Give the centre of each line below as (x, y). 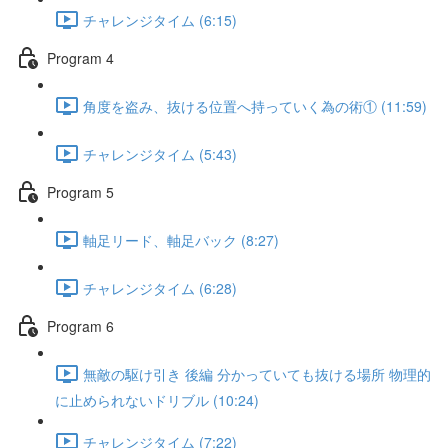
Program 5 (80, 191)
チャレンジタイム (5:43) (160, 153)
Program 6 (80, 325)
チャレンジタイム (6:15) (160, 19)
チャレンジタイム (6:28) (160, 287)
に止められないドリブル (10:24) (157, 400)
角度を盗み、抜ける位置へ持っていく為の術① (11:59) (255, 105)
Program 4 (80, 57)
